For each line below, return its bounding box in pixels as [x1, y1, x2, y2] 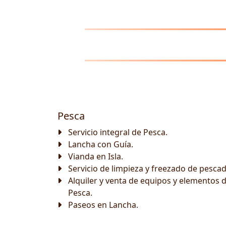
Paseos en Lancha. [68, 199, 138, 210]
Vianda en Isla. [68, 151, 123, 162]
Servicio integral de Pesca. [68, 127, 167, 138]
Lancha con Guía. [68, 139, 133, 150]
